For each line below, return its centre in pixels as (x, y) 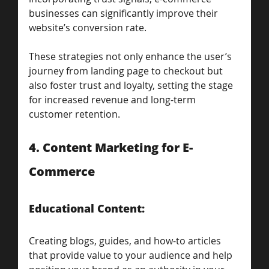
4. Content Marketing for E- (111, 147)
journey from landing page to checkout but (127, 71)
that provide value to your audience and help (132, 255)
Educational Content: (88, 208)
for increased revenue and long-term (113, 99)
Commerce (62, 171)
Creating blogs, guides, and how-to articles (126, 240)
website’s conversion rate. (89, 27)
